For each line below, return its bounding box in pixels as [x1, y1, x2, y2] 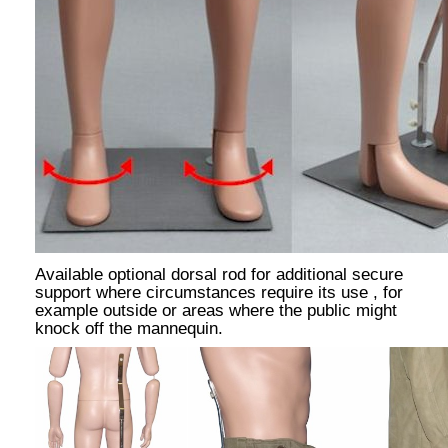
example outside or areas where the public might [35, 301, 397, 321]
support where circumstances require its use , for [35, 283, 403, 303]
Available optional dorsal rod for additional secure [35, 265, 403, 285]
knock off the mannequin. [35, 319, 223, 339]
